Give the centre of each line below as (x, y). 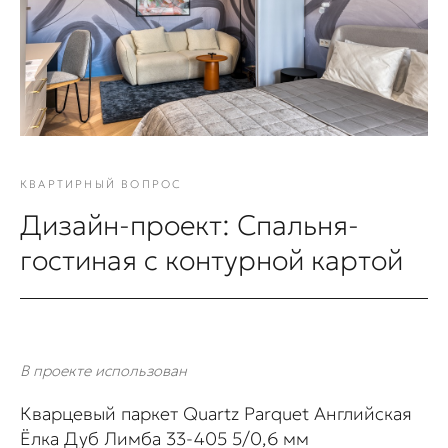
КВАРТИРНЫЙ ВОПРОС (101, 184)
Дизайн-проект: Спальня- (189, 226)
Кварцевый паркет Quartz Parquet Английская (216, 414)
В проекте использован (103, 371)
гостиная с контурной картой (211, 261)
